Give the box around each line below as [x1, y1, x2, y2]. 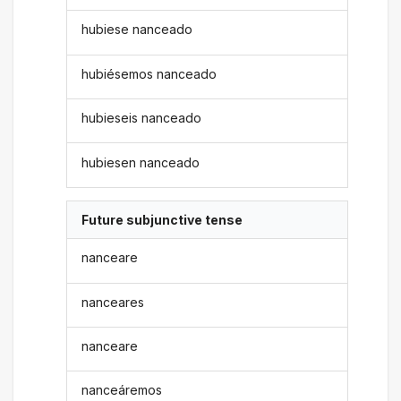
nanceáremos [81, 382, 163, 398]
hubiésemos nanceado [81, 65, 218, 81]
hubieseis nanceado [81, 110, 202, 126]
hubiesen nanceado [81, 154, 200, 170]
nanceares [81, 294, 145, 310]
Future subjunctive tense [81, 211, 243, 227]
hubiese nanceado [81, 21, 193, 38]
